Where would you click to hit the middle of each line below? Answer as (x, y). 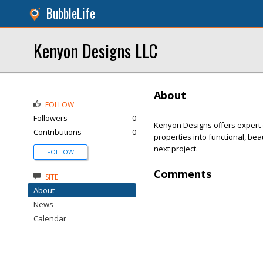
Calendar (50, 218)
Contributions (58, 132)
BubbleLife (71, 13)
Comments (183, 174)
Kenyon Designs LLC (95, 50)
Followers (50, 118)
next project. (176, 149)
